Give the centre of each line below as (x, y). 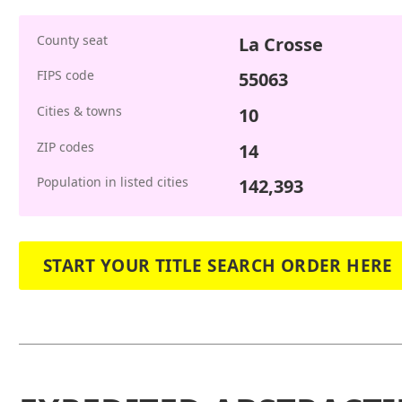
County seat (72, 39)
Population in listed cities (112, 182)
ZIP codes (65, 146)
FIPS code (65, 75)
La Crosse (280, 44)
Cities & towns (79, 110)
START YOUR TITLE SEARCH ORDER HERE (218, 265)
